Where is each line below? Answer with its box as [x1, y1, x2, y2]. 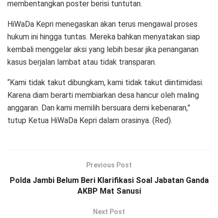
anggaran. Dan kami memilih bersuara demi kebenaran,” [7, 103, 190, 112]
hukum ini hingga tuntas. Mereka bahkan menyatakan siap [7, 32, 200, 41]
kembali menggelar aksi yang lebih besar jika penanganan [7, 44, 199, 54]
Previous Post [86, 161, 132, 169]
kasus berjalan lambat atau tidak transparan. [7, 57, 156, 67]
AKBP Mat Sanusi [77, 186, 141, 196]
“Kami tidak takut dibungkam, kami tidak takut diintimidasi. [7, 77, 203, 87]
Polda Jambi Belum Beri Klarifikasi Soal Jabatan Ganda [9, 175, 209, 185]
